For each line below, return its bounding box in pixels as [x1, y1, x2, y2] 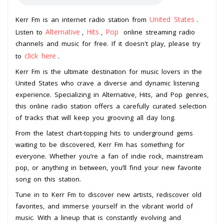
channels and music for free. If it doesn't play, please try [15, 38, 200, 48]
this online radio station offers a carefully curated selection [15, 101, 206, 110]
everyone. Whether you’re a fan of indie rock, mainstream [15, 151, 203, 160]
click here [24, 50, 56, 60]
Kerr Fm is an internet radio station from [15, 14, 149, 24]
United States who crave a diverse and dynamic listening [15, 78, 199, 87]
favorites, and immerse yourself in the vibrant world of [15, 201, 193, 210]
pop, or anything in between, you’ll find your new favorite [15, 162, 201, 172]
